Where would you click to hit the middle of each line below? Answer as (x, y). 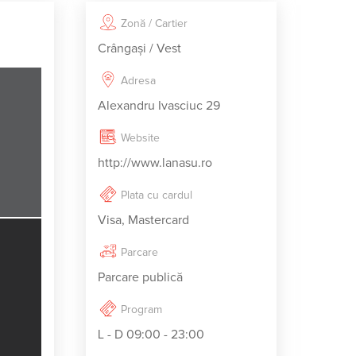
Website (140, 138)
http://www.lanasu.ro (155, 163)
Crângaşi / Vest (139, 48)
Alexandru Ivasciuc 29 (159, 106)
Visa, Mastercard (143, 220)
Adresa (138, 81)
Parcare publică (140, 277)
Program (141, 310)
